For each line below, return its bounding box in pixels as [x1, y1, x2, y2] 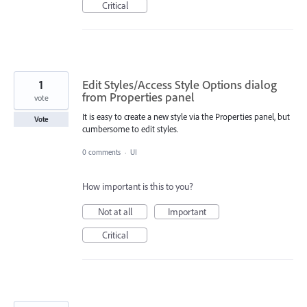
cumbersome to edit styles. [82, 123, 178, 134]
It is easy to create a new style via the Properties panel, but [82, 110, 290, 122]
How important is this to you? [82, 180, 193, 193]
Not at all [97, 205, 132, 218]
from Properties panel [82, 88, 195, 105]
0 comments [82, 147, 121, 157]
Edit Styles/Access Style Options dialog [82, 76, 277, 93]
